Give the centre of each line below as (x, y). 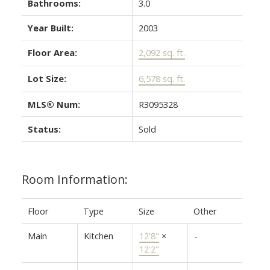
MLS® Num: (54, 104)
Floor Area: (52, 52)
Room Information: (74, 179)
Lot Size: (47, 78)
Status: (44, 129)
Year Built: (50, 27)
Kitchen (98, 235)
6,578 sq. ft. (162, 78)
